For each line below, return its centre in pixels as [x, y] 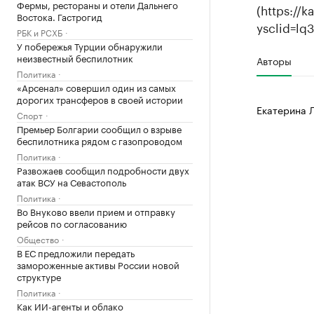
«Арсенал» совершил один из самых [96, 87]
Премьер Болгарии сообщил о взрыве [99, 128]
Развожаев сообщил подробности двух [103, 170]
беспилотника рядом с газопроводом [100, 140]
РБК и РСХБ [40, 32]
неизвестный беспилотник [75, 57]
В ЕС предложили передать [76, 252]
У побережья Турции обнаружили [90, 46]
